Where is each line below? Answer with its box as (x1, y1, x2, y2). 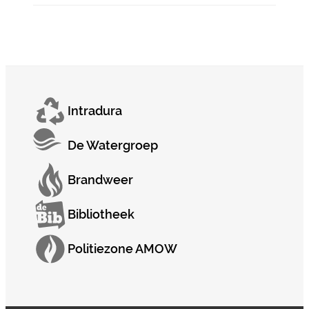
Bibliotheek (68, 206, 134, 221)
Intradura (68, 103, 122, 118)
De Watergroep (68, 137, 158, 152)
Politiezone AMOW (68, 241, 177, 256)
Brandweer (68, 172, 133, 187)
